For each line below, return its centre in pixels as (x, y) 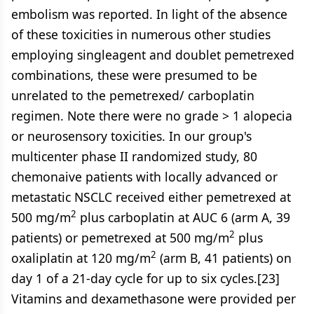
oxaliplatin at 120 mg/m (81, 258)
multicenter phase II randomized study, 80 (134, 156)
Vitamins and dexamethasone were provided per (153, 299)
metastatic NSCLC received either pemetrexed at (151, 197)
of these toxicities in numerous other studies (141, 34)
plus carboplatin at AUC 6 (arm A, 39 (183, 217)
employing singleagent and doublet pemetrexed (153, 55)
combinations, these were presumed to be (134, 75)
